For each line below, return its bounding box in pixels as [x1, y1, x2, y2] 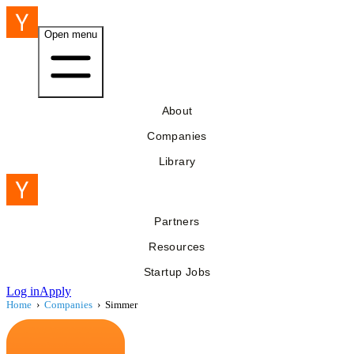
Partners [154, 215, 200, 228]
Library [158, 155, 196, 168]
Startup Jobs [143, 265, 211, 278]
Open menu [44, 28, 97, 40]
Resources [149, 240, 205, 253]
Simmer [105, 299, 137, 311]
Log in [6, 284, 40, 298]
